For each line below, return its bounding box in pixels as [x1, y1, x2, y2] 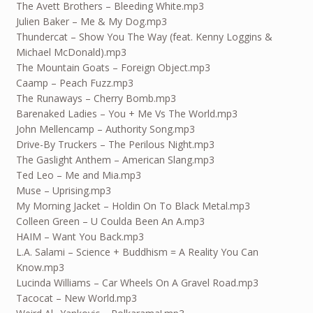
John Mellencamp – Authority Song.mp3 [15, 122, 195, 136]
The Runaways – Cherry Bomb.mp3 [15, 91, 176, 105]
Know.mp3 [15, 260, 64, 274]
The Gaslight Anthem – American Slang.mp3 [15, 152, 214, 166]
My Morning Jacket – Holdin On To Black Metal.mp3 [15, 198, 250, 212]
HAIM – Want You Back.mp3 [15, 229, 144, 243]
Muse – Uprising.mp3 [15, 183, 111, 197]
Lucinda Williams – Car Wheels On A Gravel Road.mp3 [15, 275, 259, 289]
